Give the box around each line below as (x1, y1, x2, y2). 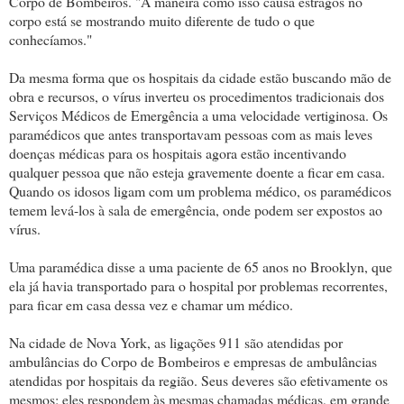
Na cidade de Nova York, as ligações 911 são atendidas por (9, 332, 343, 352)
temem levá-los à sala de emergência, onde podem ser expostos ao (9, 199, 382, 219)
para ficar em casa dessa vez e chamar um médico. (9, 294, 293, 314)
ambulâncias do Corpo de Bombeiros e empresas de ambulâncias (9, 351, 377, 371)
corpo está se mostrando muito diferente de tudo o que (9, 10, 315, 30)
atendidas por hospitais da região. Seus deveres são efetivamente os (9, 370, 388, 390)
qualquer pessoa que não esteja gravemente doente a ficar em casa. (9, 161, 385, 181)
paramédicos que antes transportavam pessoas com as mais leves (9, 124, 372, 143)
